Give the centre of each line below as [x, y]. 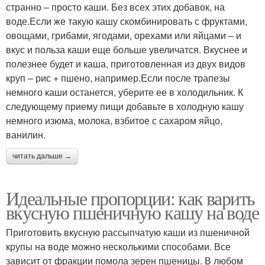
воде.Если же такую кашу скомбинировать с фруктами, [127, 21]
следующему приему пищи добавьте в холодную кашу [125, 106]
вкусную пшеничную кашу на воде [132, 212]
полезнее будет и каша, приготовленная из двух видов [126, 63]
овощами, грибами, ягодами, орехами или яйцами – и [124, 35]
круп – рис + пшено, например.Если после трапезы [118, 77]
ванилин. [26, 134]
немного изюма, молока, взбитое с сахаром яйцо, [114, 120]
